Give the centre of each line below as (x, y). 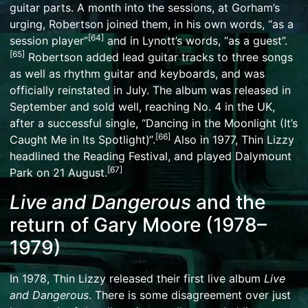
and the (228, 202)
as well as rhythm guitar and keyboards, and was (137, 74)
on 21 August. (70, 173)
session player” (49, 41)
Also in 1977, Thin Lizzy (232, 140)
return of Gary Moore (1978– (138, 224)
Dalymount (263, 156)
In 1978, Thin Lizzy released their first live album (137, 278)
